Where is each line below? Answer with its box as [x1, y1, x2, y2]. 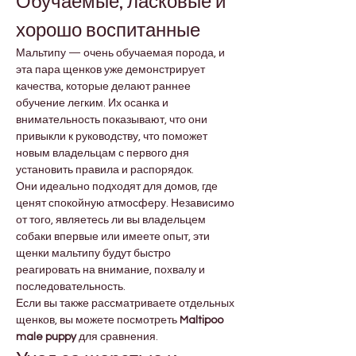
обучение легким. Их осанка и [16, 98, 171, 110]
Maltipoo [180, 315, 226, 327]
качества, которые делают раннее [16, 81, 193, 93]
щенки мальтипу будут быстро [16, 248, 173, 260]
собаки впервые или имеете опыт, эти [16, 231, 212, 243]
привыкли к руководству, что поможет [16, 131, 210, 143]
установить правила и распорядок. [16, 164, 194, 176]
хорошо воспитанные [16, 19, 200, 43]
